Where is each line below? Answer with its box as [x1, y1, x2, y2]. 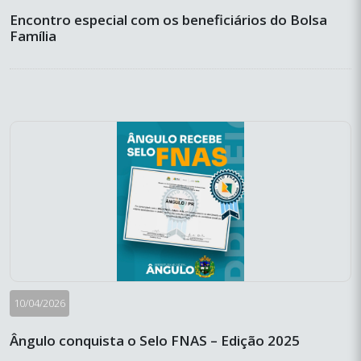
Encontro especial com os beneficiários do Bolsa [10, 10, 327, 30]
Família [10, 27, 56, 46]
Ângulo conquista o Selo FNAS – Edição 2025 [10, 331, 300, 351]
